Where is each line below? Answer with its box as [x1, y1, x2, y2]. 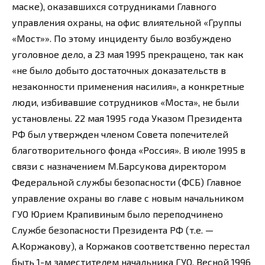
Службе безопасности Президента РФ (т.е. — [12, 224, 214, 235]
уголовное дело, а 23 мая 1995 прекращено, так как [12, 48, 244, 60]
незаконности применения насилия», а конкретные [12, 80, 244, 92]
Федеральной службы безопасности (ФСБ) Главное [12, 176, 241, 188]
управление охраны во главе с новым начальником [12, 192, 244, 203]
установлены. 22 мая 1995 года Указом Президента [12, 112, 242, 124]
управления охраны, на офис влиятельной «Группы [12, 16, 241, 28]
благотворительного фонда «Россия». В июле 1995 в [12, 144, 245, 156]
